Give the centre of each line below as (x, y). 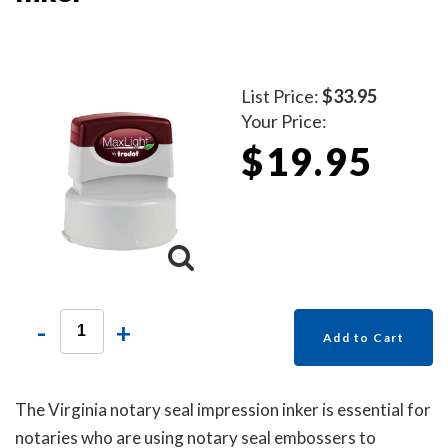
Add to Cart (363, 337)
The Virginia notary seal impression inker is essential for (223, 409)
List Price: (282, 95)
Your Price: (284, 120)
